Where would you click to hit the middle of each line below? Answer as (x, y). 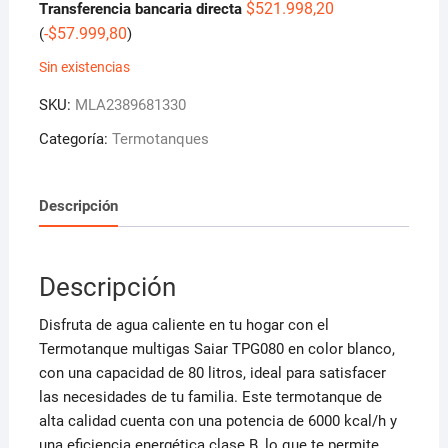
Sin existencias (84, 67)
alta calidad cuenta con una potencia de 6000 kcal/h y (217, 421)
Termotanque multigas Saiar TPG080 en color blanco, (216, 349)
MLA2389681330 (130, 105)
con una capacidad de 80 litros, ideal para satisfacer (212, 373)
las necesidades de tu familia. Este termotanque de (210, 397)
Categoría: (75, 139)
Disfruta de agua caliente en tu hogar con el (183, 325)
